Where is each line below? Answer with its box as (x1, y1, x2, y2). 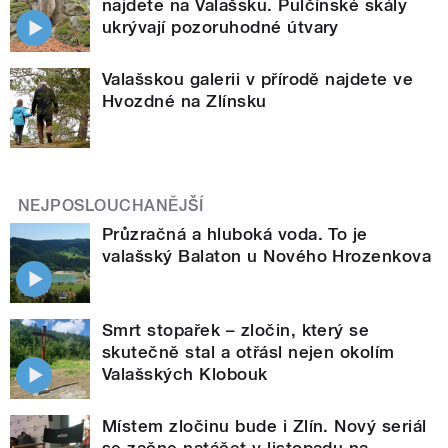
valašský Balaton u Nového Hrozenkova (102, 245, 432, 266)
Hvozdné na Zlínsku (102, 90, 267, 111)
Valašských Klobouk (102, 363, 268, 384)
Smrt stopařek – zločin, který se (102, 319, 370, 340)
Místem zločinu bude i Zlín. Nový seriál (102, 415, 427, 436)
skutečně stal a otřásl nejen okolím (102, 341, 395, 362)
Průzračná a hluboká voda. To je (102, 223, 368, 244)
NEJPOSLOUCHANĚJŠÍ (18, 195, 204, 215)
